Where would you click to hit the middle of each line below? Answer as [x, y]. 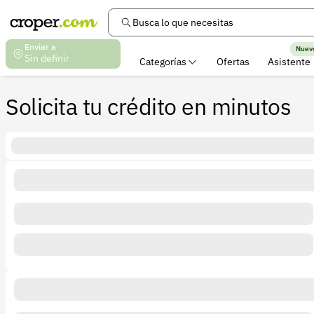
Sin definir [47, 58]
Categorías [163, 62]
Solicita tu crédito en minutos [148, 107]
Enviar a [40, 47]
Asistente [289, 62]
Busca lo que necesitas [183, 22]
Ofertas [233, 62]
